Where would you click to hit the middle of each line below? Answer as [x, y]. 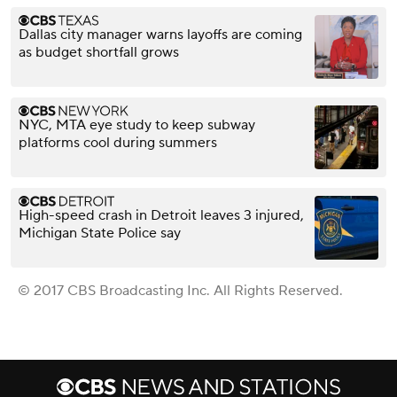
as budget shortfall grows [99, 53]
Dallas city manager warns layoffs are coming [160, 35]
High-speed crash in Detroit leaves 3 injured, [161, 216]
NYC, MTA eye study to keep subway [137, 125]
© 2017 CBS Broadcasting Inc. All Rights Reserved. [180, 291]
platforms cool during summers [118, 143]
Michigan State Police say [100, 234]
